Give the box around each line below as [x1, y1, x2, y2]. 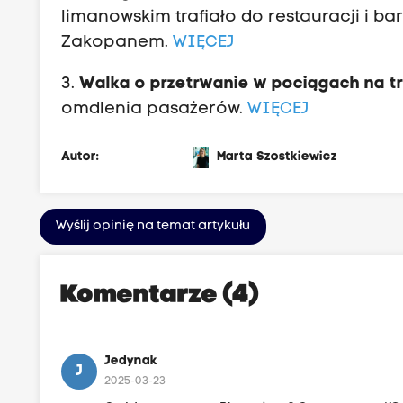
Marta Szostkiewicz [217, 149, 338, 164]
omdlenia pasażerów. [61, 100, 248, 118]
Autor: [61, 149, 100, 164]
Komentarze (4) [61, 282, 260, 309]
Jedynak [104, 354, 158, 368]
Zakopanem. [61, 33, 174, 51]
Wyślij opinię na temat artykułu [56, 219, 251, 233]
